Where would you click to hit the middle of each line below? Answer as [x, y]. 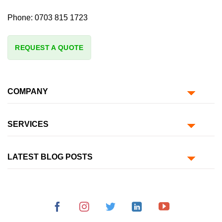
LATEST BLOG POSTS [50, 157]
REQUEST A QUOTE [49, 47]
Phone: [20, 17]
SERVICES [28, 124]
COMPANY [28, 92]
